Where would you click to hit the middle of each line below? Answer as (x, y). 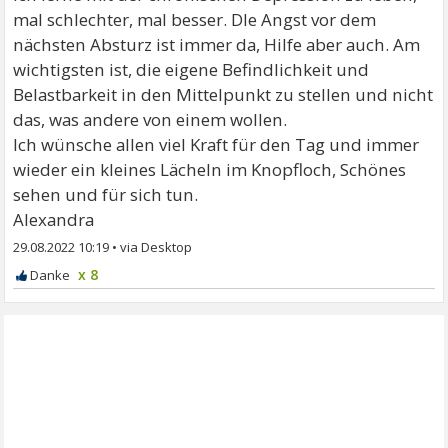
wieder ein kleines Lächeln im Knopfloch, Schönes (210, 169)
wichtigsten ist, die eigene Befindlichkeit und (191, 69)
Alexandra (54, 219)
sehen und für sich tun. (106, 194)
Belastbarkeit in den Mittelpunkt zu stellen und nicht (223, 94)
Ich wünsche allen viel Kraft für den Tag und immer (216, 144)
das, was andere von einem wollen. (150, 119)
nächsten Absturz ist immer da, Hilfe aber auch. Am (217, 44)
